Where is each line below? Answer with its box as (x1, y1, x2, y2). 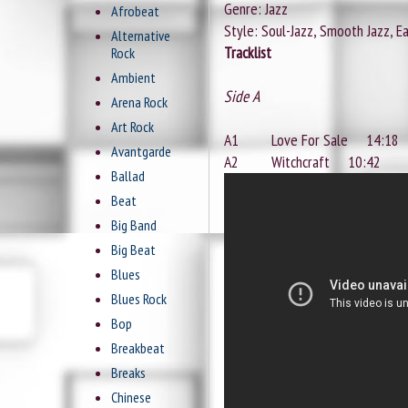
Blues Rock (111, 290, 167, 309)
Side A (224, 86, 260, 107)
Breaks (111, 363, 146, 382)
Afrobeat (111, 2, 159, 21)
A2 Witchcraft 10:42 (224, 151, 381, 173)
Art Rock (111, 117, 154, 137)
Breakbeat (111, 339, 165, 358)
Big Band (111, 216, 157, 235)
